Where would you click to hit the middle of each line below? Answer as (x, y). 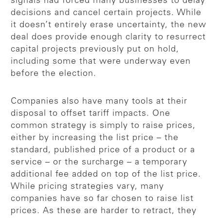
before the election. (54, 74)
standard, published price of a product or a (103, 150)
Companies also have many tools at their (99, 101)
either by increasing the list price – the (95, 138)
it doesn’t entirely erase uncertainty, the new (109, 25)
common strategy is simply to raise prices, (103, 126)
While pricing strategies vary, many (88, 187)
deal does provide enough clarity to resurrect (109, 37)
